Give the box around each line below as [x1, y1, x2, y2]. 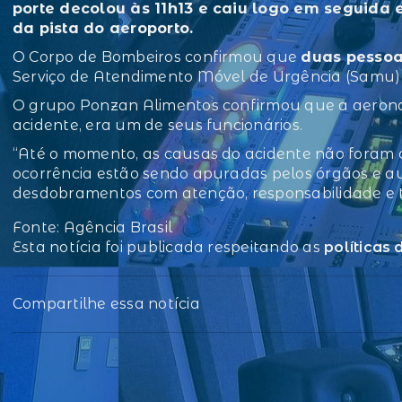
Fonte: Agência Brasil [13, 219, 173, 237]
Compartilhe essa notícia [13, 295, 200, 313]
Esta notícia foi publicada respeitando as [13, 239, 325, 257]
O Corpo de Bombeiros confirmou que [13, 48, 301, 66]
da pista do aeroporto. [13, 20, 194, 38]
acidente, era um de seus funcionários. [13, 117, 303, 135]
